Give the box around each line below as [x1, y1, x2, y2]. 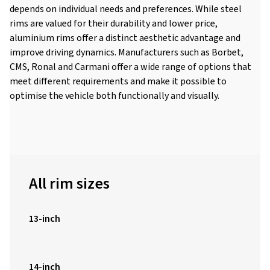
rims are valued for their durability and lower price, [10, 17, 218, 30]
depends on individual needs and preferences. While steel [10, 2, 242, 16]
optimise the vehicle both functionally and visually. [10, 89, 219, 102]
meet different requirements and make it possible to [10, 75, 227, 88]
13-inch [29, 212, 60, 225]
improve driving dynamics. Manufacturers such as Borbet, [10, 46, 243, 59]
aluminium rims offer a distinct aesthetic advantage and [10, 31, 240, 45]
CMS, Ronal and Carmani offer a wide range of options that [10, 60, 251, 74]
